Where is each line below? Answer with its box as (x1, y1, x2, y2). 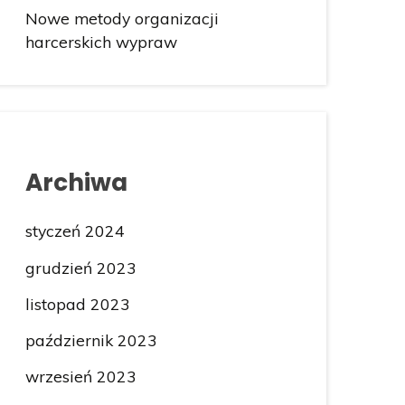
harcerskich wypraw (24, 32, 177, 52)
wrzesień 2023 (24, 365, 137, 386)
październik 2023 (24, 329, 157, 350)
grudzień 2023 (24, 257, 137, 278)
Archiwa (24, 165, 127, 199)
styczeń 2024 (24, 221, 125, 241)
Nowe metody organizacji (24, 8, 219, 29)
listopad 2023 (24, 293, 130, 314)
